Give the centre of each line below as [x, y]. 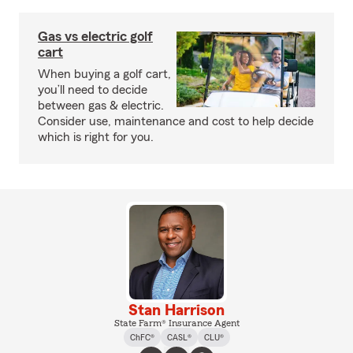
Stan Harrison [176, 310]
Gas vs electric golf [95, 36]
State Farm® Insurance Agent [176, 323]
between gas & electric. [101, 106]
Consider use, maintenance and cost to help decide [176, 121]
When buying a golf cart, [104, 74]
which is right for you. [96, 137]
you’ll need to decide [93, 90]
